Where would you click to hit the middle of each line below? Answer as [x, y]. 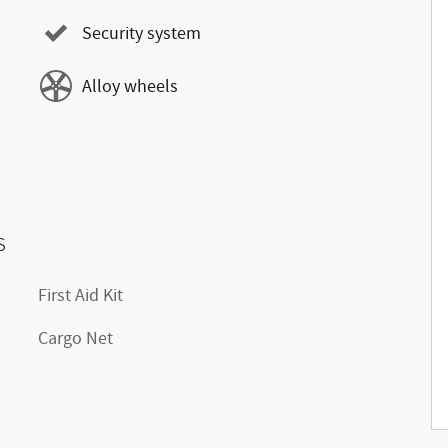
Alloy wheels [130, 86]
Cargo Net [75, 339]
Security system [141, 33]
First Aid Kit [80, 296]
